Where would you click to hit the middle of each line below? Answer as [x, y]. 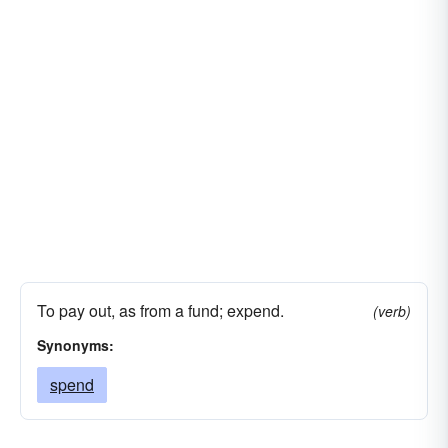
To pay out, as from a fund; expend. [160, 310]
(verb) [392, 311]
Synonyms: [75, 345]
